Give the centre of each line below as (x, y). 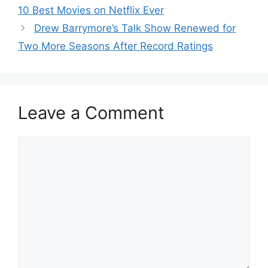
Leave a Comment (91, 112)
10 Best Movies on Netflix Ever (91, 10)
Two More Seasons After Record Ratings (115, 46)
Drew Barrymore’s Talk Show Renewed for (135, 28)
